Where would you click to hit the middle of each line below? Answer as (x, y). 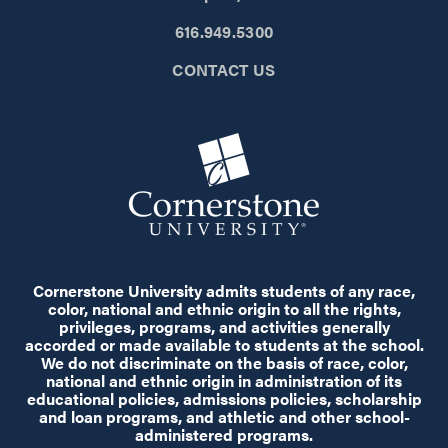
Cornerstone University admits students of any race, (224, 291)
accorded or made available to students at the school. (224, 345)
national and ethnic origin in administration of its (224, 381)
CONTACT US (224, 70)
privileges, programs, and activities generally (224, 327)
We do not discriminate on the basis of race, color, (224, 363)
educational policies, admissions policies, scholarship (224, 399)
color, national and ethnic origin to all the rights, (224, 309)
